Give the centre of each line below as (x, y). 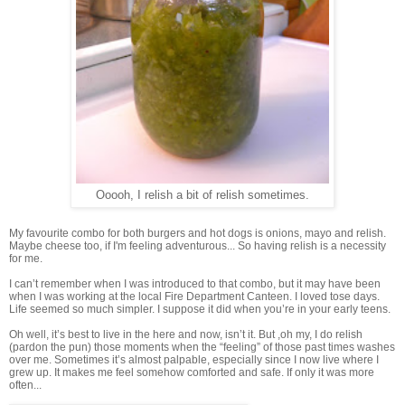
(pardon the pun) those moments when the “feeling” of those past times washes (202, 348)
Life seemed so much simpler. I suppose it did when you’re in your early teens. (200, 310)
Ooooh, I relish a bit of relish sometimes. (202, 195)
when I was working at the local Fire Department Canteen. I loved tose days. (194, 297)
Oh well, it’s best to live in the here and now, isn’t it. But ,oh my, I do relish (186, 335)
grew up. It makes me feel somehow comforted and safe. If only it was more (192, 373)
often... (25, 386)
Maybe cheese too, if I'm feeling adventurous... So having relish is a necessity (198, 246)
